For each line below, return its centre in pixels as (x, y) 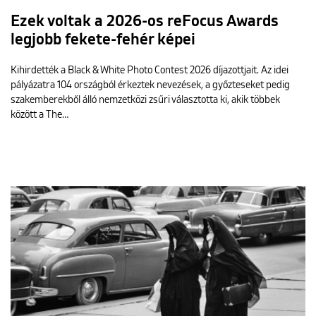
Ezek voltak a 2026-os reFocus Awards (145, 22)
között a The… (39, 115)
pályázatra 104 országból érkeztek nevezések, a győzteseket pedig (150, 85)
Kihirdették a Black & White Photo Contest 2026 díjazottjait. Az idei (150, 70)
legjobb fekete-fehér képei (103, 40)
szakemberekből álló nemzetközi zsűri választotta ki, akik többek (145, 100)
